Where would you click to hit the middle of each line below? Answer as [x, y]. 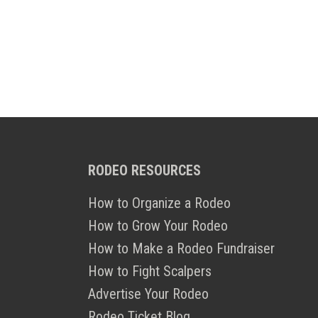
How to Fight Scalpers [150, 272]
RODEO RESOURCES [144, 171]
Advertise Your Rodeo [148, 294]
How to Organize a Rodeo [159, 203]
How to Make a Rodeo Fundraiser [181, 249]
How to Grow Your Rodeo [158, 226]
